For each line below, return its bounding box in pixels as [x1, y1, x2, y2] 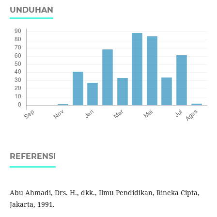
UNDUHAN [9, 5, 53, 15]
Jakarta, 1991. [9, 200, 55, 209]
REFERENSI [9, 152, 56, 161]
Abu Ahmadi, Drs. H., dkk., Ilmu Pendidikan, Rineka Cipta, [9, 188, 200, 198]
